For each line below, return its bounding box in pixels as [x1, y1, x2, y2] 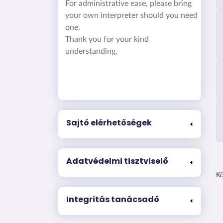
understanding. [65, 47, 117, 55]
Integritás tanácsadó [66, 193, 159, 205]
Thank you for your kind [65, 35, 149, 43]
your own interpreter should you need [65, 11, 198, 19]
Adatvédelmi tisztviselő [66, 155, 168, 167]
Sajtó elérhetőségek [66, 116, 152, 128]
